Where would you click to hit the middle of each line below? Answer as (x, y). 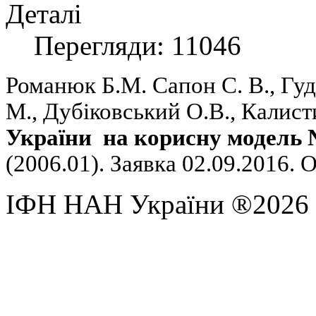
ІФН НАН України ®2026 (157, 205)
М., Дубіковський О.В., (123, 112)
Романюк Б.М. (79, 86)
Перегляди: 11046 (138, 46)
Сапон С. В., (217, 86)
